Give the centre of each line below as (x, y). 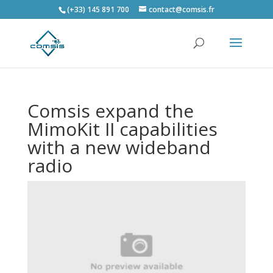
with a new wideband (119, 147)
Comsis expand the (110, 111)
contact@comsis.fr (181, 9)
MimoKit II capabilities (122, 129)
